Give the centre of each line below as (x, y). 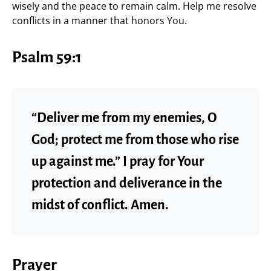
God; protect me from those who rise (135, 139)
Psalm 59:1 (47, 57)
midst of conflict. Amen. (100, 205)
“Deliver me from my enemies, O (124, 118)
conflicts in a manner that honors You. (100, 20)
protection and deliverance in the (127, 183)
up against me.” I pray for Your (118, 161)
